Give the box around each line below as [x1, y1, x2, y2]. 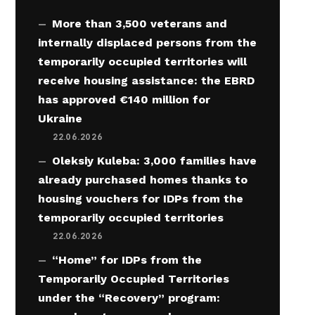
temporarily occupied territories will [38, 55, 247, 69]
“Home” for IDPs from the [52, 253, 202, 267]
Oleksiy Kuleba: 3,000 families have [52, 154, 257, 168]
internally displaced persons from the [38, 36, 257, 50]
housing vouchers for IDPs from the [38, 192, 244, 206]
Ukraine [38, 112, 83, 126]
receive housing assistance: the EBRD [38, 74, 255, 88]
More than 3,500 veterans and [52, 17, 228, 31]
